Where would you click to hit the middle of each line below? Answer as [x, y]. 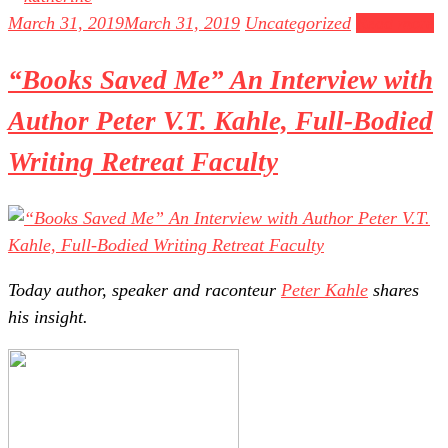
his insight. [48, 317]
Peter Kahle [324, 290]
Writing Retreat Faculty [143, 161]
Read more [395, 23]
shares [393, 290]
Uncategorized [298, 23]
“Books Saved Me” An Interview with [220, 79]
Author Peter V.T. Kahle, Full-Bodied [220, 120]
